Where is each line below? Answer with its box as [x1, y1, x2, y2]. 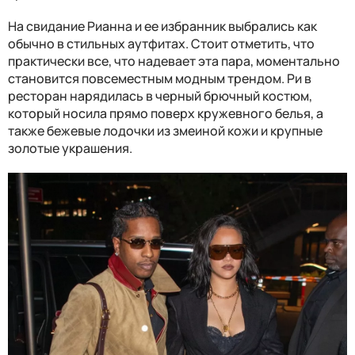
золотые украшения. [8, 139, 132, 157]
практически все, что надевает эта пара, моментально [8, 52, 340, 70]
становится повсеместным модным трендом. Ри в [8, 69, 311, 87]
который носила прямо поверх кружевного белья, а [8, 104, 323, 122]
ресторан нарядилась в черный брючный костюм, [8, 86, 312, 105]
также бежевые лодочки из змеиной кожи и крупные [8, 121, 323, 139]
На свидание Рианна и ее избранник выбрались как [8, 17, 317, 35]
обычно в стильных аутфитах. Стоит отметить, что [8, 34, 315, 52]
